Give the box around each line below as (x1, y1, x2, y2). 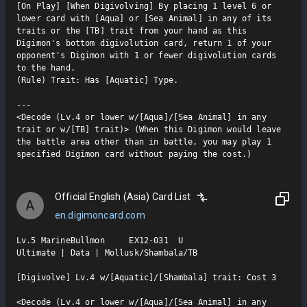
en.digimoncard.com (55, 209, 145, 221)
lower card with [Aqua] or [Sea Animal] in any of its (16, 13, 271, 23)
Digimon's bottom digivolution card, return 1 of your (16, 38, 271, 48)
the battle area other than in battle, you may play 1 (16, 136, 271, 147)
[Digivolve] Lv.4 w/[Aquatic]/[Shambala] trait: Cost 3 (16, 272, 276, 282)
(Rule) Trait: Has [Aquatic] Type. (16, 75, 178, 85)
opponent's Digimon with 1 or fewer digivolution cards (16, 50, 276, 60)
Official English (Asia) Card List (55, 191, 191, 202)
